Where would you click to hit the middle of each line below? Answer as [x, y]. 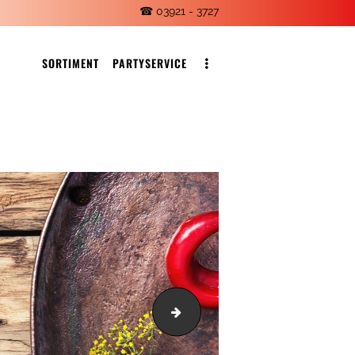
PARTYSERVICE [150, 63]
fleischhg [213, 312]
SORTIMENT [71, 63]
